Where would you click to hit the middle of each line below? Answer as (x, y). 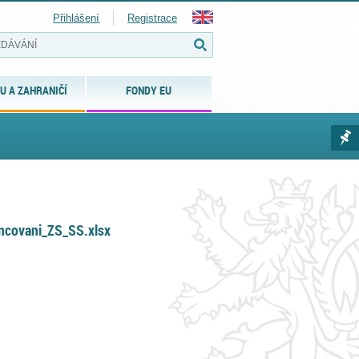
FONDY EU (149, 90)
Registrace (152, 18)
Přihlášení (77, 18)
